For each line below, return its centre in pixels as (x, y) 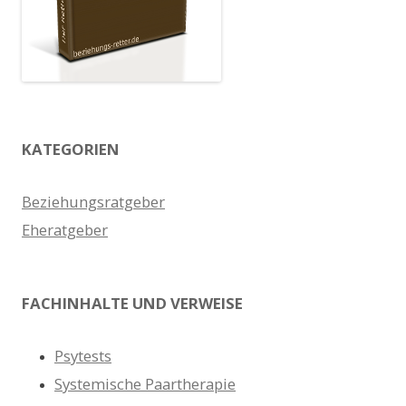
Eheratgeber (65, 229)
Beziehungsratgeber (93, 201)
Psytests (83, 355)
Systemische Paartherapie (145, 383)
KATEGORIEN (71, 149)
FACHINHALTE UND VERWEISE (132, 303)
